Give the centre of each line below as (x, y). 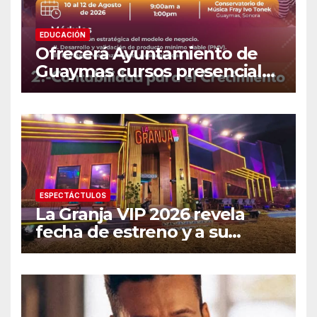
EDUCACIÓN (63, 35)
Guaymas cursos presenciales (158, 71)
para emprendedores (124, 89)
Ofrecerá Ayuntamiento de (147, 54)
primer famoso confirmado (148, 250)
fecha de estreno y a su (132, 232)
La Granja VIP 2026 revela (140, 214)
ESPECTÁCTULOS (73, 196)
